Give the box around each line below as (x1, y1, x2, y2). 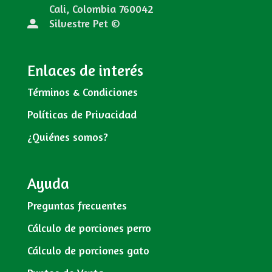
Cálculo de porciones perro (27, 220, 151, 234)
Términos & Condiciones (27, 85, 138, 99)
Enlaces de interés (27, 61, 143, 80)
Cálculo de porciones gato (27, 243, 149, 257)
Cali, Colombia (49, 1, 116, 15)
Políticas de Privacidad (27, 107, 137, 121)
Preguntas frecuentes (27, 198, 127, 212)
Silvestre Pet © (49, 16, 120, 30)
